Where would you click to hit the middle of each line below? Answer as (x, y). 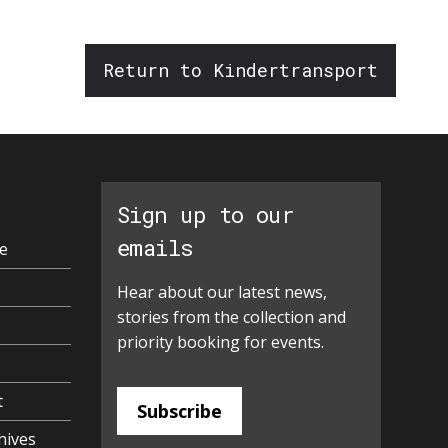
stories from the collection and (231, 317)
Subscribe (179, 411)
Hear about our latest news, (222, 292)
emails (155, 248)
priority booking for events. (220, 342)
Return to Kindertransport (240, 70)
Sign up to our (206, 215)
